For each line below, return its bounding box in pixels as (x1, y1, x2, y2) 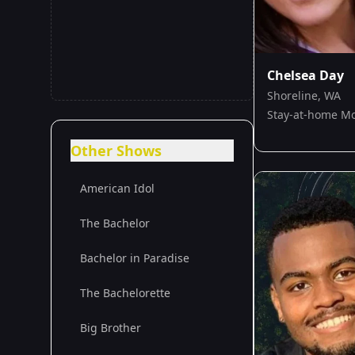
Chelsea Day (267, 67, 344, 85)
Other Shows (71, 141, 162, 160)
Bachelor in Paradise (80, 250, 189, 265)
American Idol (80, 181, 155, 196)
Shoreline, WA (267, 88, 341, 104)
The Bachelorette (80, 285, 170, 300)
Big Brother (80, 320, 141, 335)
